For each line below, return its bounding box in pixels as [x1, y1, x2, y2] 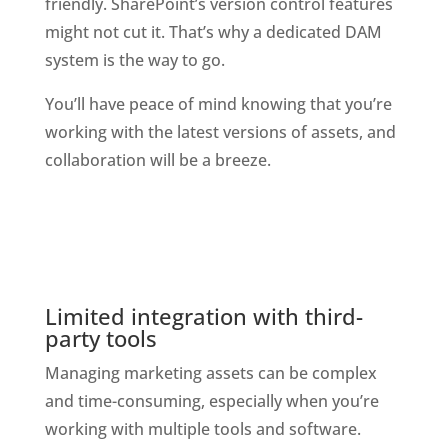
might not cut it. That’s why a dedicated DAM [44, 20, 382, 43]
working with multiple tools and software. [44, 417, 365, 440]
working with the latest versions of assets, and [44, 120, 396, 143]
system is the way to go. [44, 48, 229, 71]
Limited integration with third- [44, 300, 363, 331]
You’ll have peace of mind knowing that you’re [44, 92, 392, 115]
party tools [44, 322, 157, 353]
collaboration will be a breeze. [44, 148, 271, 171]
